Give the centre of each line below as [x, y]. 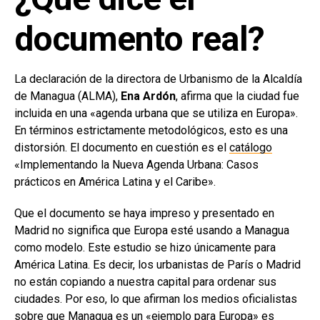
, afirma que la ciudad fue [237, 96]
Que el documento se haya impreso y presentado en [144, 213]
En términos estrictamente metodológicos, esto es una [151, 130]
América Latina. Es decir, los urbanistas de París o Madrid [157, 264]
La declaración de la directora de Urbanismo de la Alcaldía [158, 79]
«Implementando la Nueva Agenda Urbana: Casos [136, 164]
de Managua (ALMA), [67, 96]
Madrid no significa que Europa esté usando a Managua [152, 230]
